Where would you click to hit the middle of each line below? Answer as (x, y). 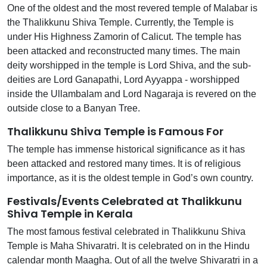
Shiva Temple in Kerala (70, 213)
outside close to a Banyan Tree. (74, 108)
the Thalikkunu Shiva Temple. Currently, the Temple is (120, 22)
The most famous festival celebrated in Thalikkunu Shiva (126, 231)
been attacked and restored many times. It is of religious (124, 163)
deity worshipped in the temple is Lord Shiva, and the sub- (129, 65)
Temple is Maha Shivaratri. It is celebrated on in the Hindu (128, 246)
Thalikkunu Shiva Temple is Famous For (115, 131)
